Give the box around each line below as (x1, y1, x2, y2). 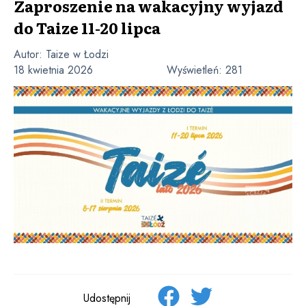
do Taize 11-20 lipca (14, 16, 161, 39)
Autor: (14, 46, 46, 62)
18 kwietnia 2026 (14, 62, 93, 78)
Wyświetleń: (167, 62, 225, 78)
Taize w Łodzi (46, 46, 109, 62)
